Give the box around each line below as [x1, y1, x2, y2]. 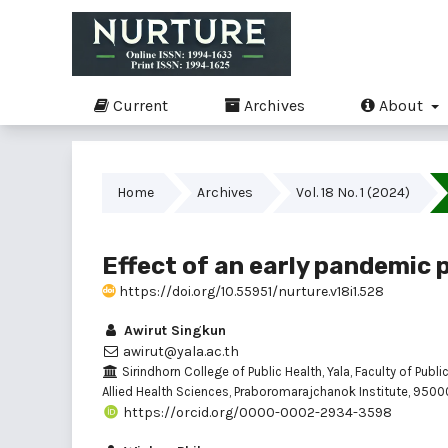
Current [109, 95, 168, 115]
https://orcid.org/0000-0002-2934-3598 [120, 403, 392, 421]
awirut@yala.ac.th [120, 342, 239, 360]
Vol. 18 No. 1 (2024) [296, 183, 410, 201]
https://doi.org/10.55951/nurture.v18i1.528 [116, 282, 384, 300]
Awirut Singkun [120, 321, 226, 339]
